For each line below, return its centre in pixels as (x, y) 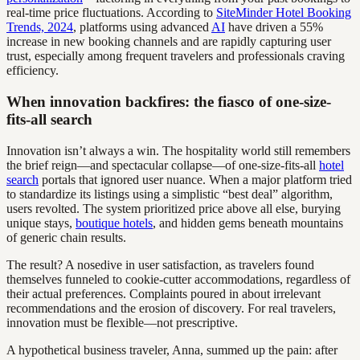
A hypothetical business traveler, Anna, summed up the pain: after (172, 350)
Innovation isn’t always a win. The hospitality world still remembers (178, 150)
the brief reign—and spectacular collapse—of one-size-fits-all (163, 165)
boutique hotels (114, 223)
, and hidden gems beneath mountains (248, 223)
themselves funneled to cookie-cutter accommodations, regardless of (178, 279)
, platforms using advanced (142, 27)
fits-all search (49, 119)
